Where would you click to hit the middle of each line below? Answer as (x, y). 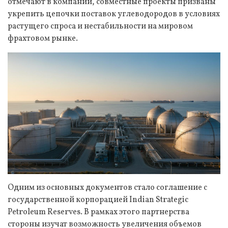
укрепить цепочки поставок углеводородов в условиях (114, 14)
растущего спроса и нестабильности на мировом (100, 26)
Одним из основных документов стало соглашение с (107, 188)
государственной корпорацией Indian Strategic (98, 200)
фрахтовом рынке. (43, 39)
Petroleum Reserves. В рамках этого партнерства (98, 212)
